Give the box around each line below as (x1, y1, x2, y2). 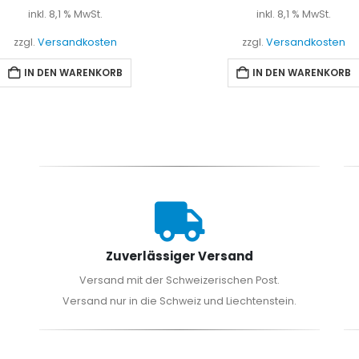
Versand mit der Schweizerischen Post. (79, 273, 280, 288)
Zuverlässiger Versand (106, 248, 253, 265)
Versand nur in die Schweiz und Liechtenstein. (63, 294, 296, 309)
